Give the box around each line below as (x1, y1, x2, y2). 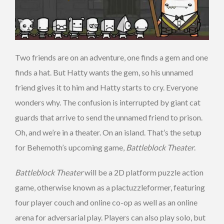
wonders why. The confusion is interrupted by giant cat (15, 97, 200, 107)
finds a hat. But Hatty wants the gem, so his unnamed (15, 67, 193, 77)
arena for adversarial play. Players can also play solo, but (15, 212, 205, 222)
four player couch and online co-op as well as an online (15, 197, 197, 207)
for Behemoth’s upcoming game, (15, 142, 126, 152)
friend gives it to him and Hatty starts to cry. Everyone (15, 82, 198, 92)
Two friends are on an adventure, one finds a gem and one (15, 52, 208, 62)
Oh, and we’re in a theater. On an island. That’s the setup (15, 127, 201, 137)
